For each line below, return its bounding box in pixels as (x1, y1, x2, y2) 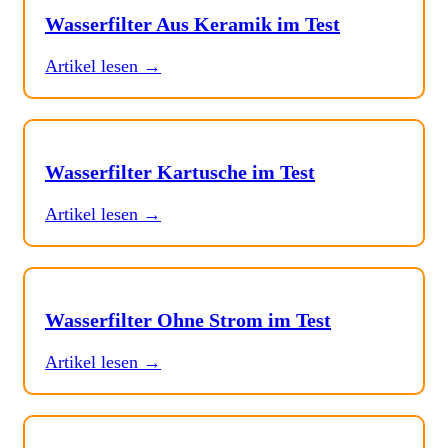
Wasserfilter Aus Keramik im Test (45, 13, 340, 36)
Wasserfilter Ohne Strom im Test (45, 309, 331, 332)
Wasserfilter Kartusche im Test (45, 161, 315, 184)
